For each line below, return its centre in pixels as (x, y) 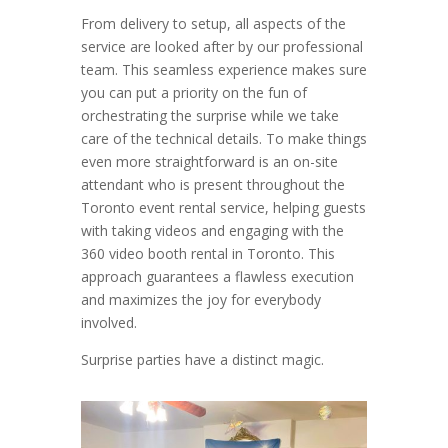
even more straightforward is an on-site (209, 162)
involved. (108, 323)
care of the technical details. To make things (223, 139)
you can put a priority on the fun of (193, 93)
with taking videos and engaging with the (212, 231)
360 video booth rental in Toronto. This (207, 254)
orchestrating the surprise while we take (209, 116)
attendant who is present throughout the (212, 185)
